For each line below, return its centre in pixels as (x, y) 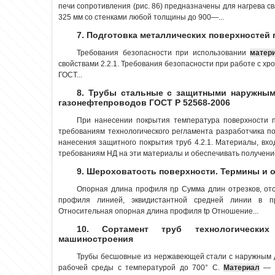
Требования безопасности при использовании (163, 52)
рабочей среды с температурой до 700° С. (141, 267)
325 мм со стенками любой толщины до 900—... (141, 17)
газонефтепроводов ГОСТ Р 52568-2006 (144, 102)
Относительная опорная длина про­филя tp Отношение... (158, 211)
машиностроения (96, 238)
